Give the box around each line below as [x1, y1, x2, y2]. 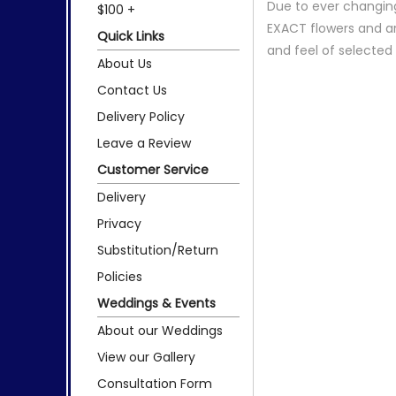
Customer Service [97, 160, 209, 179]
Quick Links [97, 27, 164, 45]
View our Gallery [97, 347, 195, 366]
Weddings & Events [97, 293, 216, 312]
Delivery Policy [97, 107, 185, 126]
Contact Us [97, 80, 167, 99]
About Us [97, 54, 152, 72]
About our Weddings [97, 321, 223, 339]
